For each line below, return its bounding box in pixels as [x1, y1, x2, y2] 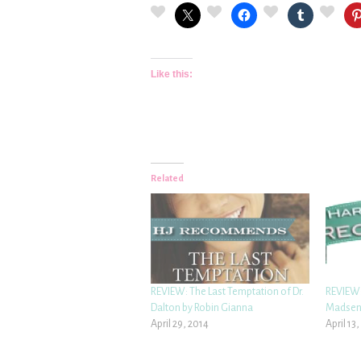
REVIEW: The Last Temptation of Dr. [151, 286, 304, 298]
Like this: [151, 68, 193, 80]
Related [151, 173, 184, 183]
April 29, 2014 [151, 318, 209, 330]
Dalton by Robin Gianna [151, 302, 253, 314]
